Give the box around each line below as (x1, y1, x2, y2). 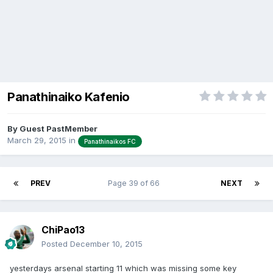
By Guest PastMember (7, 124, 97, 134)
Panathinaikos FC (84, 137, 136, 145)
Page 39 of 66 (108, 178, 163, 188)
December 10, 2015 (70, 238, 143, 249)
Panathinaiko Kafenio (7, 90, 130, 105)
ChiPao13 (41, 223, 85, 236)
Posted (41, 238, 70, 249)
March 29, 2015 (7, 135, 66, 146)
